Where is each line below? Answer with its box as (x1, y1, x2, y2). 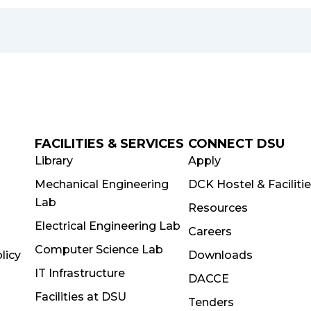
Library (34, 154, 73, 167)
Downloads (188, 249, 253, 262)
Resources (188, 201, 249, 215)
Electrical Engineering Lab (34, 219, 180, 233)
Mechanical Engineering (34, 178, 169, 191)
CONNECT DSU (188, 136, 285, 151)
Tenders (188, 296, 235, 309)
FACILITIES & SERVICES (34, 136, 184, 151)
